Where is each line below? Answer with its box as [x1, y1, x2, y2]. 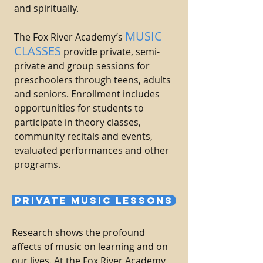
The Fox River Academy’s [14, 31, 125, 43]
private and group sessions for [14, 59, 150, 72]
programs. [14, 158, 60, 171]
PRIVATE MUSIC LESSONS [15, 194, 173, 206]
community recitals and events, [14, 130, 153, 143]
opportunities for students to [14, 102, 144, 114]
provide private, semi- [61, 45, 160, 58]
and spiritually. [14, 2, 79, 15]
